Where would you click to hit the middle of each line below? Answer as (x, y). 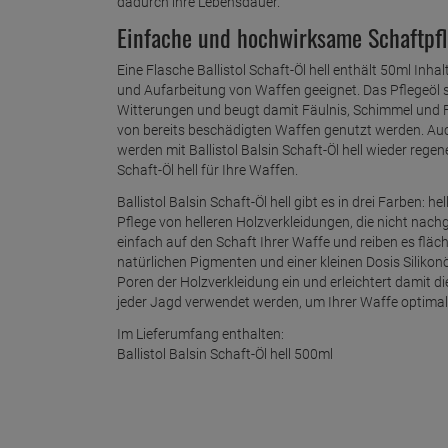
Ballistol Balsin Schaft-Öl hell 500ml (225, 353)
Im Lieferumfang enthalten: (200, 333)
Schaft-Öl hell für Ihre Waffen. (207, 169)
